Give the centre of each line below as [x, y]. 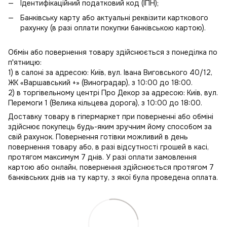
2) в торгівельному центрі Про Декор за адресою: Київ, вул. [113, 92]
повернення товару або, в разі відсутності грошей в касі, [108, 147]
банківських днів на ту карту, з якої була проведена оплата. [113, 177]
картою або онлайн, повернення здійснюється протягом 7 [111, 167]
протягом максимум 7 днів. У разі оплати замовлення [102, 157]
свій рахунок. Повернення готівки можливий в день [98, 137]
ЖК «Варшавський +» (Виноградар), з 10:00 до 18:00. [100, 82]
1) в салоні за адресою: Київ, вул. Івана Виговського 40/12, [110, 72]
